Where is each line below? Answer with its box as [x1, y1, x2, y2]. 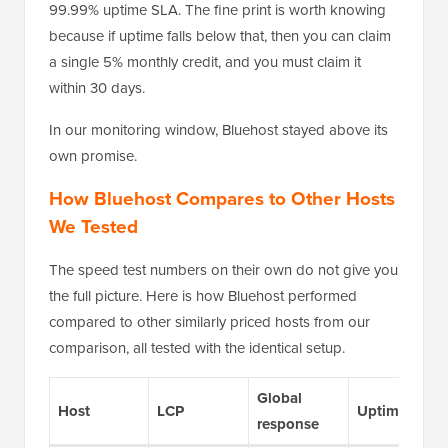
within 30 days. [49, 76, 145, 99]
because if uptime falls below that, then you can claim [49, 24, 391, 47]
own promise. [49, 144, 137, 167]
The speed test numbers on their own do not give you [49, 258, 398, 281]
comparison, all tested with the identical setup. [49, 336, 345, 359]
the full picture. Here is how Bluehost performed [49, 284, 357, 307]
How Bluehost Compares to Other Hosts [49, 183, 395, 213]
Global [256, 386, 302, 409]
